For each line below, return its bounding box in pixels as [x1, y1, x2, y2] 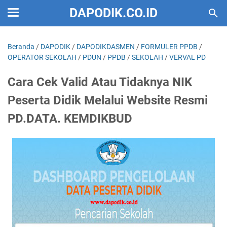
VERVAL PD [169, 53, 206, 61]
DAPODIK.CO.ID [69, 6, 158, 20]
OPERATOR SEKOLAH [8, 53, 77, 61]
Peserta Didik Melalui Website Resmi [8, 93, 208, 107]
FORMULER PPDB [141, 43, 198, 51]
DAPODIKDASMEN [77, 43, 135, 51]
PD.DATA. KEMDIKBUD [8, 111, 132, 126]
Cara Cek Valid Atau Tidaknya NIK [8, 75, 192, 89]
